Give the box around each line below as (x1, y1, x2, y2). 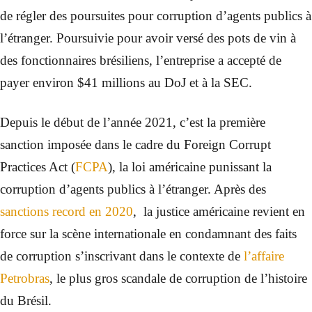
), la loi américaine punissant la (108, 159, 272, 175)
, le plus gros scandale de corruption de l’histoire (49, 271, 307, 286)
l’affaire (244, 249, 284, 264)
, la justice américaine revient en (133, 204, 305, 219)
